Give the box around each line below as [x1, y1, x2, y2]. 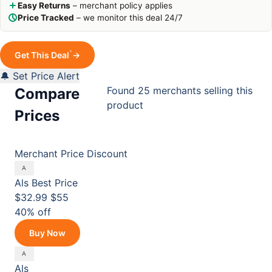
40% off [15, 206, 51, 218]
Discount [87, 148, 127, 160]
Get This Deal [15, 50, 69, 60]
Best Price [32, 177, 78, 189]
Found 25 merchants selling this [107, 84, 253, 97]
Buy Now [29, 228, 66, 238]
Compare [15, 85, 80, 103]
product [107, 99, 144, 111]
